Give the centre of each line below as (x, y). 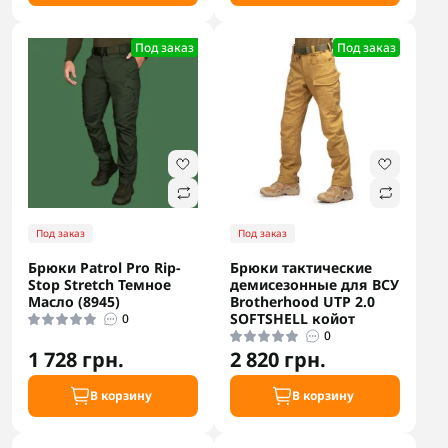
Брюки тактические (301, 267)
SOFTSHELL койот (292, 318)
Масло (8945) (74, 301)
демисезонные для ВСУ (314, 284)
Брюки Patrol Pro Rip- (104, 267)
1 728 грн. (76, 359)
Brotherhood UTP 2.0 (302, 301)
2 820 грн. (278, 359)
